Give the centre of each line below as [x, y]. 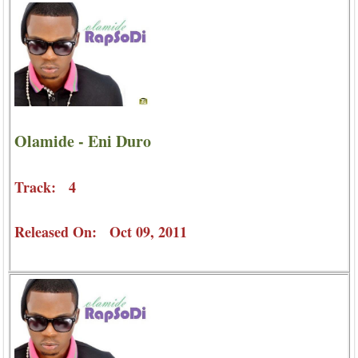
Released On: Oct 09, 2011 [101, 231]
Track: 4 [45, 187]
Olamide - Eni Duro [83, 141]
